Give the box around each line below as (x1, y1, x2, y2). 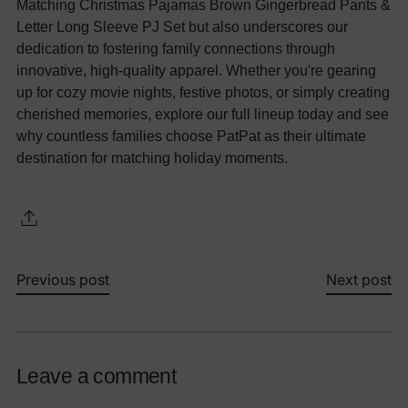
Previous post (16, 270, 109, 290)
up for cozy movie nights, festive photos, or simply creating (16, 84, 390, 101)
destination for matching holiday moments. (16, 149, 288, 167)
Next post (326, 270, 392, 290)
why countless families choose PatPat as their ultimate (16, 127, 366, 145)
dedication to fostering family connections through (16, 40, 335, 57)
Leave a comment (16, 364, 177, 389)
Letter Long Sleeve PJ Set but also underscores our (16, 18, 348, 36)
